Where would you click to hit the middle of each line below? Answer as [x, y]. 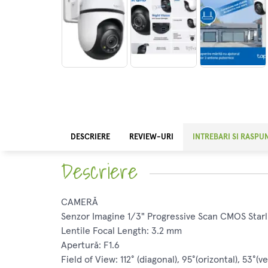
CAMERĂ [80, 202]
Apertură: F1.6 [90, 246]
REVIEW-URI [151, 138]
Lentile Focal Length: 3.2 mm [121, 231]
